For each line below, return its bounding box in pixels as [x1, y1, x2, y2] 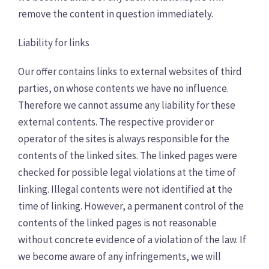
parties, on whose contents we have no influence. [18, 82, 229, 95]
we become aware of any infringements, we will [18, 250, 221, 263]
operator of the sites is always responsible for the [18, 132, 229, 145]
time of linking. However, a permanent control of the [18, 199, 244, 213]
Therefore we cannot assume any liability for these [18, 98, 235, 112]
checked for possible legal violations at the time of [18, 166, 236, 179]
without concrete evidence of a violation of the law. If [18, 233, 246, 246]
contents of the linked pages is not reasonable [18, 216, 217, 229]
